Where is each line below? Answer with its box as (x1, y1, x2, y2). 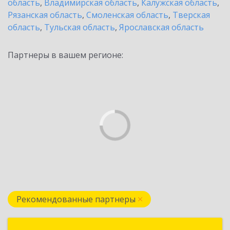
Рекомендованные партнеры (16, 194, 136, 205)
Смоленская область (86, 9, 168, 21)
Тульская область (44, 22, 115, 33)
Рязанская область (8, 9, 82, 21)
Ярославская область (119, 22, 204, 33)
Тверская (172, 9, 210, 21)
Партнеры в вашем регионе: (8, 49, 123, 61)
